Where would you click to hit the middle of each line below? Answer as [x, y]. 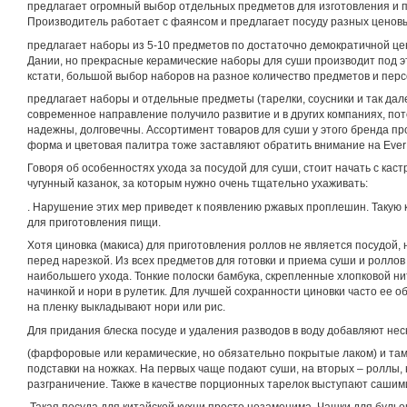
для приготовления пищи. [94, 222]
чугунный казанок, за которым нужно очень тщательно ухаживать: [198, 184]
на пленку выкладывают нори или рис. [126, 308]
